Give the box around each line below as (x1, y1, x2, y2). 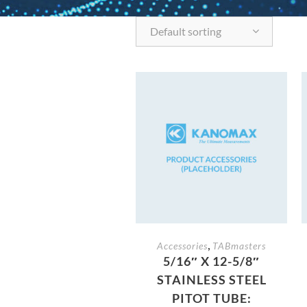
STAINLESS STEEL (156, 271, 267, 287)
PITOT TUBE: (171, 290, 251, 306)
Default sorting (150, 25, 222, 38)
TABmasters (212, 239, 267, 251)
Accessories (157, 239, 208, 251)
